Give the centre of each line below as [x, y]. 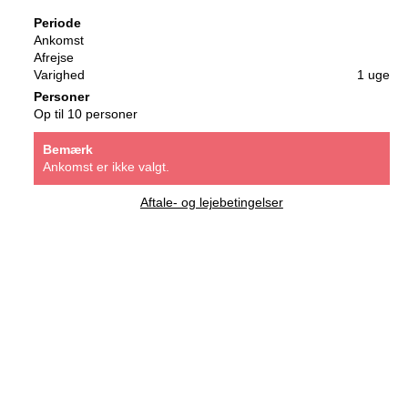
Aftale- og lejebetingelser [211, 202]
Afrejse [53, 57]
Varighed [59, 74]
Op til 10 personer [85, 113]
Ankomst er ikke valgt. [106, 166]
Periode [57, 22]
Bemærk [67, 149]
